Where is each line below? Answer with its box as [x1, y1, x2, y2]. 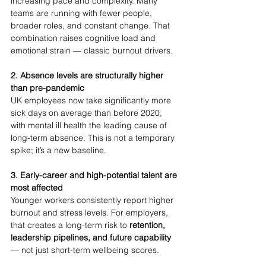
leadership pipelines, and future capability [11, 232, 171, 243]
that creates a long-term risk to [11, 220, 129, 230]
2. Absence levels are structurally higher [11, 70, 166, 81]
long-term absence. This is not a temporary [11, 132, 177, 143]
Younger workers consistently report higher [11, 195, 176, 205]
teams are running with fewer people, [11, 8, 154, 18]
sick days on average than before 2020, [11, 107, 164, 118]
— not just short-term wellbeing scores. [11, 245, 159, 255]
